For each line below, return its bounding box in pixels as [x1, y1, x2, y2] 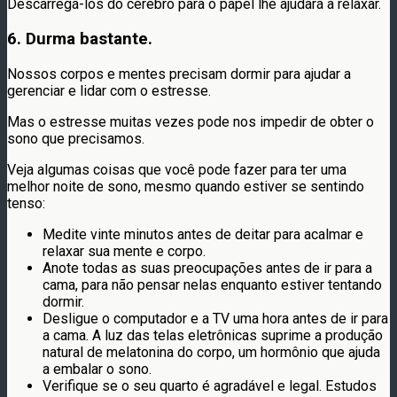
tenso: [7, 194, 45, 212]
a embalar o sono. [43, 360, 152, 378]
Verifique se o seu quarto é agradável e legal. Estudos [43, 377, 377, 394]
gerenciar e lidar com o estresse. [7, 82, 211, 99]
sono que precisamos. [7, 129, 144, 147]
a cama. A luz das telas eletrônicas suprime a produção [43, 326, 383, 344]
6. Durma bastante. [7, 28, 152, 49]
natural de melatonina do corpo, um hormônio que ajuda [43, 343, 380, 361]
